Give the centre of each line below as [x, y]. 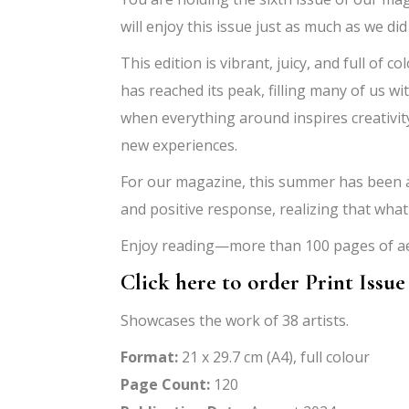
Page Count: [165, 384]
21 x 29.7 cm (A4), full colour [274, 357]
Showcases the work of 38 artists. [235, 320]
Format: [149, 357]
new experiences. [179, 145]
